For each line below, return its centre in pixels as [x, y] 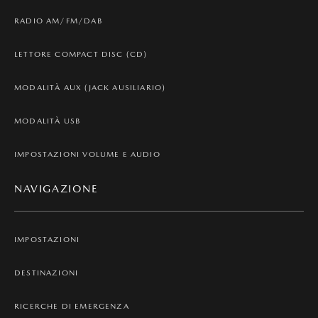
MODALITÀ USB [48, 121]
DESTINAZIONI [46, 273]
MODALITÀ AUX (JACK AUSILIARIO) [90, 87]
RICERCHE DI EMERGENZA [72, 306]
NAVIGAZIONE [56, 188]
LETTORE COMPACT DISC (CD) [81, 54]
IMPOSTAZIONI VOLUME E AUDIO [87, 154]
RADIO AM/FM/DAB [58, 21]
